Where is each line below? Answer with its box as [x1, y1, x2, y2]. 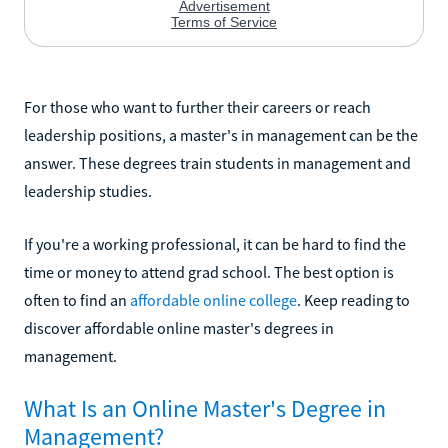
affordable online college [130, 289, 297, 310]
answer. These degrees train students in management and [24, 152, 411, 173]
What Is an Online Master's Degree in [24, 392, 386, 424]
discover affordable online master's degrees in [24, 317, 334, 338]
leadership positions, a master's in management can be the [24, 124, 418, 145]
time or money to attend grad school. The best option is [24, 261, 394, 282]
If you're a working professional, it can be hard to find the [24, 233, 406, 254]
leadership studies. [24, 180, 152, 201]
